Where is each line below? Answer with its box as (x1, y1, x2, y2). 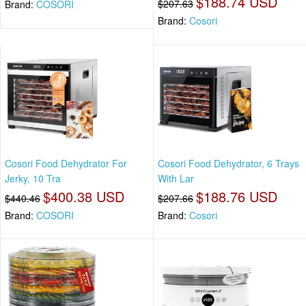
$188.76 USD (196, 186, 277, 206)
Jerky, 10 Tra (5, 171, 61, 185)
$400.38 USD (43, 186, 124, 206)
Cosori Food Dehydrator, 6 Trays (158, 156, 299, 170)
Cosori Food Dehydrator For (5, 156, 127, 170)
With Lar (158, 171, 194, 185)
